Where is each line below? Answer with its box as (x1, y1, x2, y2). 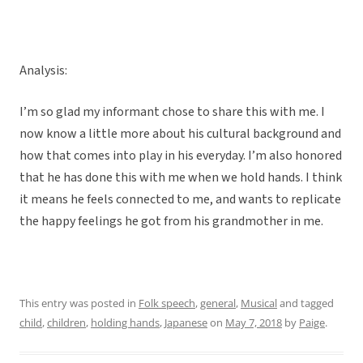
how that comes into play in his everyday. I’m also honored (19, 147, 342, 165)
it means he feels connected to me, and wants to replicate (19, 190, 341, 209)
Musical (241, 296, 277, 311)
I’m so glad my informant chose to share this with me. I (19, 103, 325, 122)
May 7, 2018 (225, 315, 282, 331)
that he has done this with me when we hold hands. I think (19, 169, 342, 187)
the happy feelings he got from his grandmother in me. (19, 212, 323, 231)
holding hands (91, 315, 160, 331)
